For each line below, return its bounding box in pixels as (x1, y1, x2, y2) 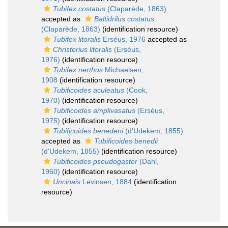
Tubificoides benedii (94, 137, 158, 146)
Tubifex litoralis (53, 35, 101, 44)
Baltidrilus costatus (94, 15, 154, 23)
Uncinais (53, 178, 80, 186)
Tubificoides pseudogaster (53, 157, 137, 166)
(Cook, (124, 86, 148, 95)
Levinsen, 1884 (80, 178, 132, 186)
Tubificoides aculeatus (53, 86, 124, 95)
